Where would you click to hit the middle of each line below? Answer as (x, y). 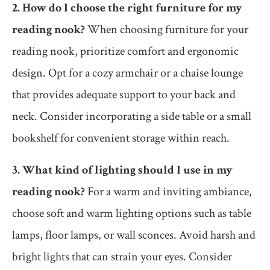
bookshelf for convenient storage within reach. (121, 138)
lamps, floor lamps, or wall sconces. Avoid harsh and (134, 235)
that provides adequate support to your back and (124, 95)
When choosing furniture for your (167, 30)
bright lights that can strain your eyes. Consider (122, 257)
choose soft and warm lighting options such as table (132, 214)
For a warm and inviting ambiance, (168, 192)
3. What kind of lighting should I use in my (122, 170)
